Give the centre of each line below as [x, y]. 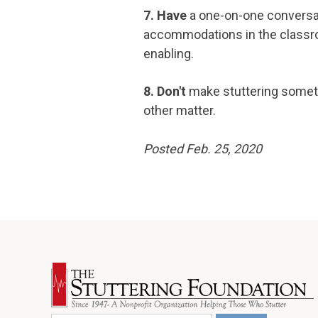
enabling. [169, 53]
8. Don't [165, 92]
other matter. [180, 111]
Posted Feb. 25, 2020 [203, 148]
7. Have [166, 15]
